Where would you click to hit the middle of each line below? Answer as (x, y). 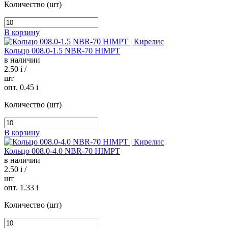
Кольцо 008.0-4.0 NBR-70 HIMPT (62, 151)
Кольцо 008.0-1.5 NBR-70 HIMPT (62, 51)
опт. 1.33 (20, 188)
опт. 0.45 (20, 88)
